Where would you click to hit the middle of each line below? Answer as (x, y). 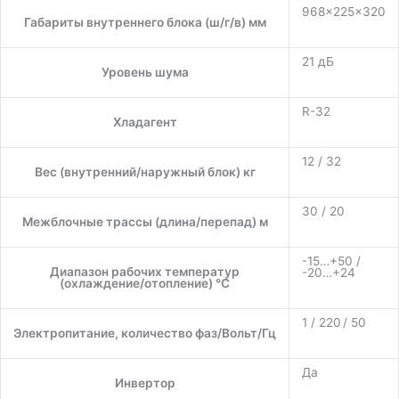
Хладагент (145, 122)
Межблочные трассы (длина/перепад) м (145, 222)
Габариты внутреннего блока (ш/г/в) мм (145, 23)
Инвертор (145, 383)
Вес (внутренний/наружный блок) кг (145, 172)
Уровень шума (145, 73)
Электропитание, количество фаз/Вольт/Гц (145, 334)
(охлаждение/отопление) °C (145, 284)
